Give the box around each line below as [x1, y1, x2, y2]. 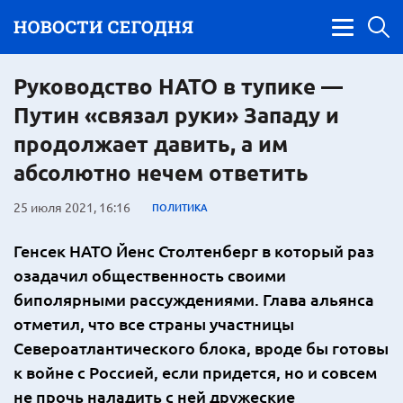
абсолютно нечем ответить [13, 158, 309, 186]
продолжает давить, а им [13, 130, 288, 157]
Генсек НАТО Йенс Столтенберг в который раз [13, 240, 374, 261]
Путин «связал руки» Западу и [13, 101, 339, 129]
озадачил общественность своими [13, 264, 286, 285]
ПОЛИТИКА [152, 199, 208, 215]
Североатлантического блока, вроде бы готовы [13, 337, 389, 358]
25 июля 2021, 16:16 [13, 199, 130, 215]
